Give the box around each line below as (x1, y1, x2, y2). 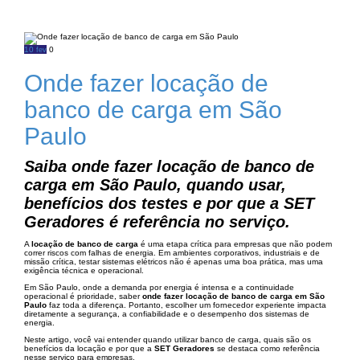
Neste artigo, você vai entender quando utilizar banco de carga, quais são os (24, 335, 311, 344)
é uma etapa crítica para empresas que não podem (138, 239, 332, 248)
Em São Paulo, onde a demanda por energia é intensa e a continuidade (24, 283, 294, 292)
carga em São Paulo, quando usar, (24, 176, 286, 194)
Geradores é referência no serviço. (24, 213, 290, 231)
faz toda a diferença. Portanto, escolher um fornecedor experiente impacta (47, 301, 326, 309)
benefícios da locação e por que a (24, 344, 154, 353)
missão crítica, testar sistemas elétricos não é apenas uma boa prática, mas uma (24, 257, 323, 266)
